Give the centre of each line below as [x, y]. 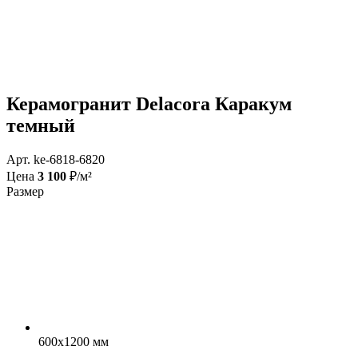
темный [41, 126]
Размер [25, 192]
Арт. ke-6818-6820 [56, 160]
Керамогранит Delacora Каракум [149, 104]
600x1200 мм [74, 342]
